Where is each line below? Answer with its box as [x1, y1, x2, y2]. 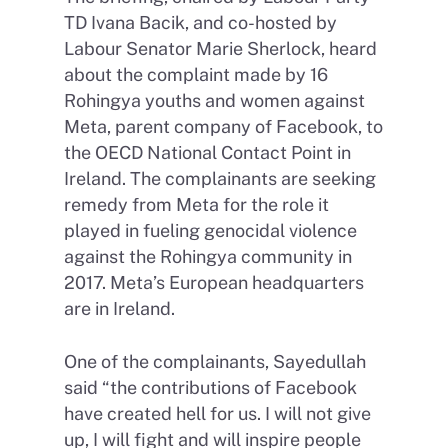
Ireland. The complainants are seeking [64, 168, 376, 190]
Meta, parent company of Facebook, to [64, 116, 383, 138]
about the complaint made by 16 [64, 64, 328, 86]
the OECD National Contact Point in [64, 142, 351, 164]
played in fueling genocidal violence [64, 220, 357, 242]
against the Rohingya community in [64, 246, 352, 268]
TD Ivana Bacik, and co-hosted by [64, 12, 337, 34]
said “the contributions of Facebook [64, 377, 357, 399]
